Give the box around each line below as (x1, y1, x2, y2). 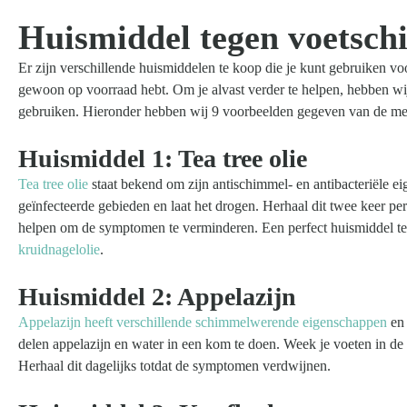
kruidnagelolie (18, 241, 100, 257)
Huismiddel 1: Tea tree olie (18, 144, 307, 173)
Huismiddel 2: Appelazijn (18, 282, 296, 311)
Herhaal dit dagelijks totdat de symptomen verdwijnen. (18, 357, 331, 373)
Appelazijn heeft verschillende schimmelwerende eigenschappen (18, 313, 387, 330)
